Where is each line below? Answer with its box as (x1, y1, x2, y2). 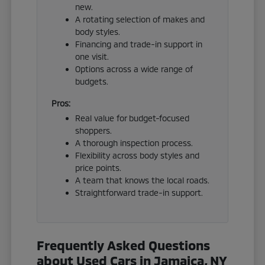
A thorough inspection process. (75, 137, 193, 148)
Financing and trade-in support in (75, 38, 203, 49)
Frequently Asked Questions (37, 237, 211, 253)
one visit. (75, 51, 109, 62)
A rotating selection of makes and (75, 14, 205, 24)
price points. (75, 162, 122, 173)
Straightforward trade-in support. (75, 187, 203, 198)
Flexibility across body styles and (75, 150, 200, 160)
